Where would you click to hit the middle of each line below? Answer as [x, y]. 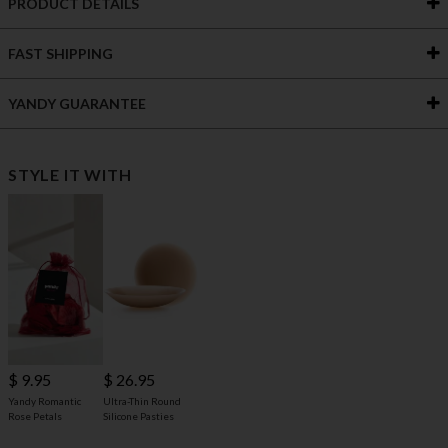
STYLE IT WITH [70, 175]
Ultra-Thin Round [142, 401]
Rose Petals [35, 416]
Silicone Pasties [139, 416]
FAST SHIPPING [60, 54]
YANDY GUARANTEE [77, 104]
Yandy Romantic [44, 401]
